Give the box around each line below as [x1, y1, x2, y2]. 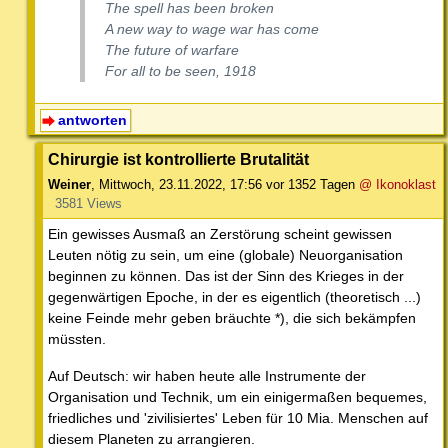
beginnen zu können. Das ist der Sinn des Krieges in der [48, 268, 404, 285]
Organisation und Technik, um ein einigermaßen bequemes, [48, 389, 427, 406]
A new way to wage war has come [105, 20, 319, 37]
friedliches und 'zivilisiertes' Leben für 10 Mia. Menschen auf [48, 410, 428, 427]
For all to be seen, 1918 [105, 62, 256, 79]
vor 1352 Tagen [266, 177, 355, 193]
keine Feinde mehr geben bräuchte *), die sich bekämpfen [48, 310, 416, 327]
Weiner [48, 177, 91, 193]
